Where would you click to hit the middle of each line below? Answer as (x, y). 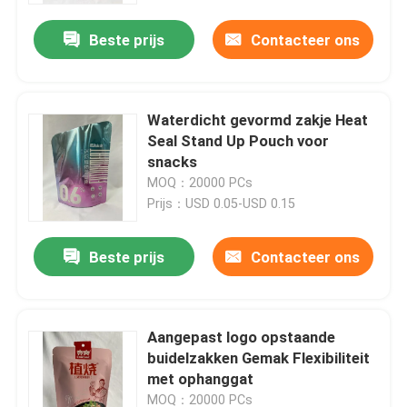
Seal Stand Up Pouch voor (238, 141)
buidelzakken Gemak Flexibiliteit (259, 358)
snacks (173, 162)
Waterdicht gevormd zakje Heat (258, 120)
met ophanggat (201, 379)
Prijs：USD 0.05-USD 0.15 (222, 204)
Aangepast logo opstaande (242, 338)
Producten (68, 344)
